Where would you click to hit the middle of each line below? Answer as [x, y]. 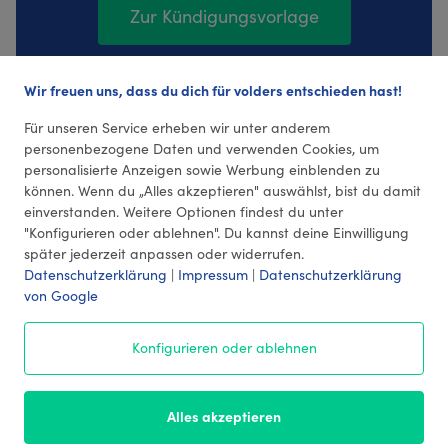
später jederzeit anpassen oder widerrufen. [164, 253]
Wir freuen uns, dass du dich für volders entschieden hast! [213, 90]
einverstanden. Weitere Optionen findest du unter [183, 211]
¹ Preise [251, 368]
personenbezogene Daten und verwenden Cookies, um [201, 148]
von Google [61, 295]
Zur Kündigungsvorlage [224, 16]
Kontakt [224, 424]
